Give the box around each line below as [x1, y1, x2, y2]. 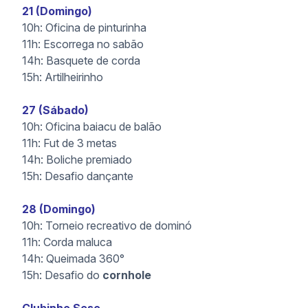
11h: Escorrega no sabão [22, 37, 144, 51]
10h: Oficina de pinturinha [22, 21, 146, 34]
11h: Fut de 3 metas [22, 136, 117, 150]
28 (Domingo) [22, 202, 96, 216]
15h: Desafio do [22, 268, 102, 282]
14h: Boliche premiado [22, 153, 132, 166]
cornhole [102, 268, 151, 282]
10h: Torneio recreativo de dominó [22, 219, 192, 232]
